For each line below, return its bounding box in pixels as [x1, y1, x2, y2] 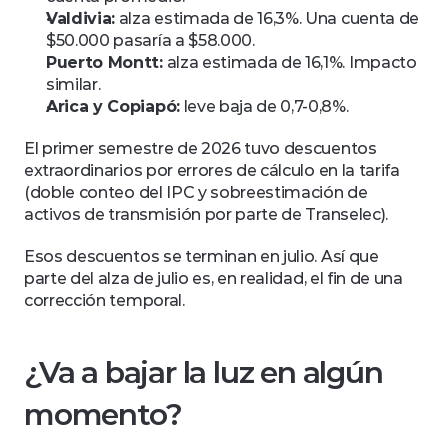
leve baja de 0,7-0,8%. [179, 97, 349, 116]
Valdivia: [46, 9, 116, 28]
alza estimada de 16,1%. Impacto [162, 53, 417, 72]
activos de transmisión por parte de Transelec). [24, 205, 392, 224]
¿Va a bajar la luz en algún [24, 354, 383, 391]
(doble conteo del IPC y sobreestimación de [24, 183, 368, 202]
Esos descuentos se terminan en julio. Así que [24, 247, 379, 266]
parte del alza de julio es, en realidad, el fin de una [24, 269, 403, 288]
